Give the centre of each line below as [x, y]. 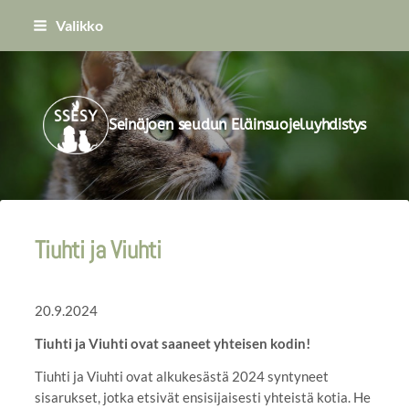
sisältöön [37, 61]
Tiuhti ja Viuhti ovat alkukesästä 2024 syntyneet [181, 376]
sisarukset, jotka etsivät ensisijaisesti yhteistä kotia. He [202, 397]
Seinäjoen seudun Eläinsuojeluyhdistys [237, 125]
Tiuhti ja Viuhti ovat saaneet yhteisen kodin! [172, 344]
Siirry [26, 19]
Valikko [79, 25]
